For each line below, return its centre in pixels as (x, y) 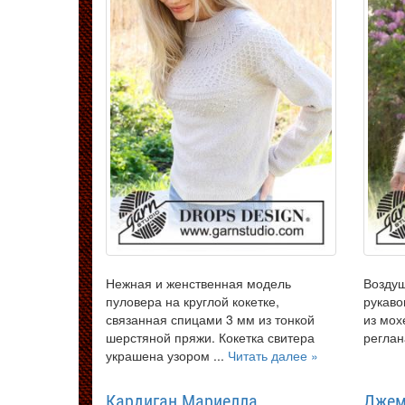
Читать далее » (273, 355)
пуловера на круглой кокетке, (193, 301)
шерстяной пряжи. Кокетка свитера (210, 337)
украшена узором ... (167, 355)
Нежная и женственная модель (198, 283)
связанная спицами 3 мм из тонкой (210, 319)
